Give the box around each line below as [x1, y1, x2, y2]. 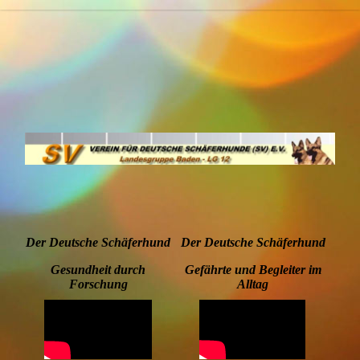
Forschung [68, 276, 128, 291]
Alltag [237, 276, 269, 291]
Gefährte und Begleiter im [184, 262, 321, 276]
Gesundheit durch [51, 262, 146, 276]
